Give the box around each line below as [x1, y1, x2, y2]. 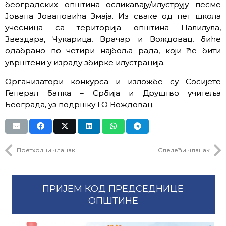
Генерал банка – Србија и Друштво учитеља [5, 88, 221, 98]
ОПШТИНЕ [88, 195, 138, 206]
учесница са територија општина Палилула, [5, 22, 221, 32]
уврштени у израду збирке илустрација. [5, 57, 165, 67]
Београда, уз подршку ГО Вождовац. [5, 99, 154, 109]
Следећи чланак [157, 146, 210, 154]
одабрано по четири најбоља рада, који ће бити [5, 45, 221, 55]
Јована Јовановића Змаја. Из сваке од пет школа [5, 11, 221, 21]
